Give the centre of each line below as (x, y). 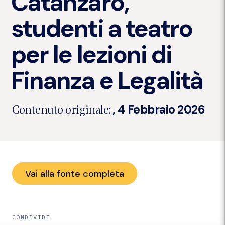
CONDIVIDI (31, 217)
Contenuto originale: (63, 110)
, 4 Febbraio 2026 (159, 110)
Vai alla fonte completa (75, 174)
